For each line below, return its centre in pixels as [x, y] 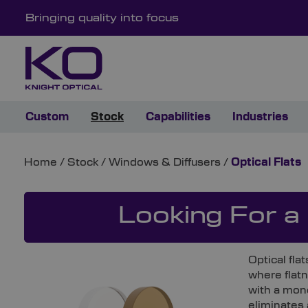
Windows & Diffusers [166, 163]
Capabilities [178, 117]
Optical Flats [266, 163]
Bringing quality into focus [102, 19]
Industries [260, 117]
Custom [47, 117]
